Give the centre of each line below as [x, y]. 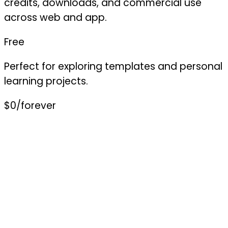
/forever [36, 105]
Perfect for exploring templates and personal [113, 66]
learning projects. [46, 81]
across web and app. [55, 17]
